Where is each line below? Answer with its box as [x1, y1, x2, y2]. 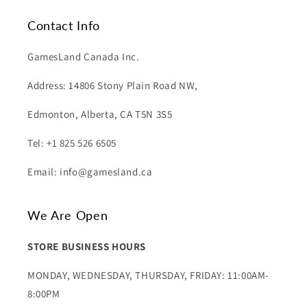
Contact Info [27, 19, 100, 34]
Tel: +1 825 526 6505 [27, 136, 116, 150]
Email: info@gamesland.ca [27, 165, 153, 179]
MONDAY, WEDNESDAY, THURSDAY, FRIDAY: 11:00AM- [27, 269, 270, 282]
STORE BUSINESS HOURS [27, 240, 146, 254]
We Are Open [27, 208, 108, 223]
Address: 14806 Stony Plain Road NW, [27, 79, 198, 93]
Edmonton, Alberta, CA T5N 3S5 [27, 108, 173, 121]
